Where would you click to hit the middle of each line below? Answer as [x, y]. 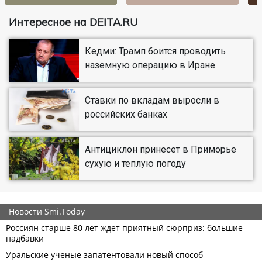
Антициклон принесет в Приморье [161, 150]
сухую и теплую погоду [135, 164]
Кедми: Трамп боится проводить [155, 51]
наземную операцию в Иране [150, 65]
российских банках [126, 115]
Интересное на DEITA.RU [73, 22]
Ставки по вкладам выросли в [152, 101]
